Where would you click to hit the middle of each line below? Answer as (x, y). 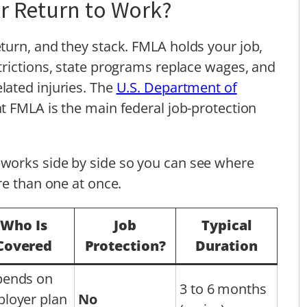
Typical (226, 225)
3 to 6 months (223, 288)
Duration (226, 245)
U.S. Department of (176, 87)
